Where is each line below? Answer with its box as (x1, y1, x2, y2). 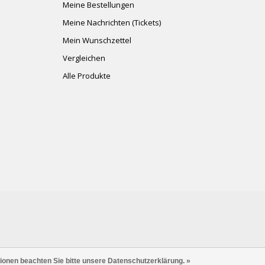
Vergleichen (63, 52, 105, 63)
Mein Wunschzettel (63, 34, 131, 46)
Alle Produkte (63, 70, 111, 81)
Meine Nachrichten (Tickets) (63, 17, 161, 28)
